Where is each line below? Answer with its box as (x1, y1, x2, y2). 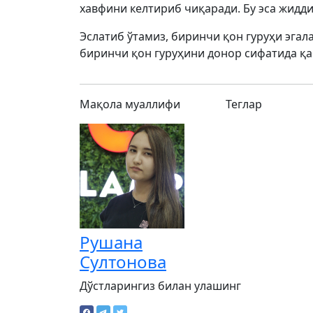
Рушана (80, 231, 143, 254)
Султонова (80, 250, 166, 273)
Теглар (225, 96, 262, 112)
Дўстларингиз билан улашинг (80, 278, 241, 293)
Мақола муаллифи (80, 96, 180, 112)
